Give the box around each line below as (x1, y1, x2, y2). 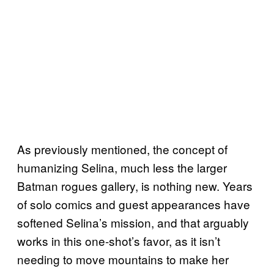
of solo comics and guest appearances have (17, 195, 250, 212)
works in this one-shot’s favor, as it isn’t (17, 232, 220, 249)
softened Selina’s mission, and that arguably (17, 213, 249, 231)
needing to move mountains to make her (17, 250, 229, 267)
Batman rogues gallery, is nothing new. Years (17, 177, 253, 194)
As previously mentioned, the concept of (17, 140, 228, 157)
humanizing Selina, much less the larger (17, 158, 227, 176)
